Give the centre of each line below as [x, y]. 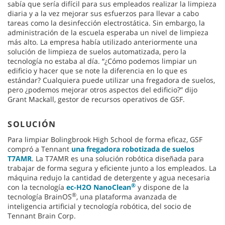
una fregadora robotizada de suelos [133, 149]
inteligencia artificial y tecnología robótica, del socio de [99, 206]
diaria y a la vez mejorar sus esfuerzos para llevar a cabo [103, 13]
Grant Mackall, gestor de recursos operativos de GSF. [96, 99]
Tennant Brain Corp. [42, 215]
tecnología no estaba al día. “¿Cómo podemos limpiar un [102, 61]
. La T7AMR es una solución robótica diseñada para [118, 158]
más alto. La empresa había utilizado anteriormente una [102, 42]
